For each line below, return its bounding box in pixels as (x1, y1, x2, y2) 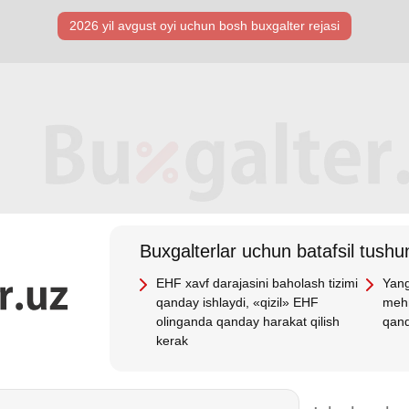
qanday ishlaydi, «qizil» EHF (156, 295, 320, 309)
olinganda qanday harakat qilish (156, 314, 341, 329)
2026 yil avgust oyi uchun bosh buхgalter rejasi (69, 18, 340, 33)
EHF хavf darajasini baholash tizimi (156, 276, 359, 290)
